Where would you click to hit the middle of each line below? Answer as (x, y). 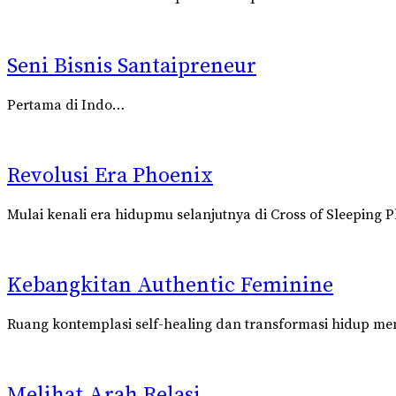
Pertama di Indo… (66, 105)
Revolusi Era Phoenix (110, 175)
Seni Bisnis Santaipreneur (132, 67)
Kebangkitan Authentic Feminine (170, 285)
